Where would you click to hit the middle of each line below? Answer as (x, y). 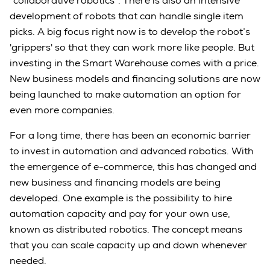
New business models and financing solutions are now (135, 78)
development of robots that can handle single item (127, 16)
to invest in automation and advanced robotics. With (132, 151)
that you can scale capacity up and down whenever (128, 245)
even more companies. (62, 110)
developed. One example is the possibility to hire (121, 198)
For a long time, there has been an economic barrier (130, 135)
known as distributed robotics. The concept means (126, 229)
